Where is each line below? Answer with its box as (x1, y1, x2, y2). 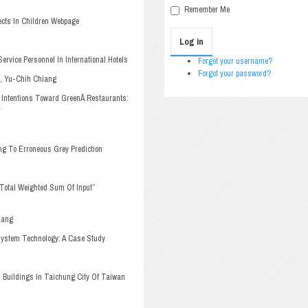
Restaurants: (87, 93, 129, 104)
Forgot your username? (198, 56, 272, 67)
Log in (179, 36, 203, 47)
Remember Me (184, 4, 230, 15)
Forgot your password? (198, 68, 271, 79)
